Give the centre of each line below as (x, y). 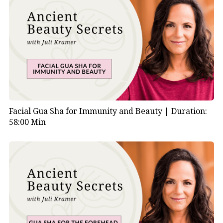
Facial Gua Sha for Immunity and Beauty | (90, 111)
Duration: (189, 111)
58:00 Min (27, 122)
